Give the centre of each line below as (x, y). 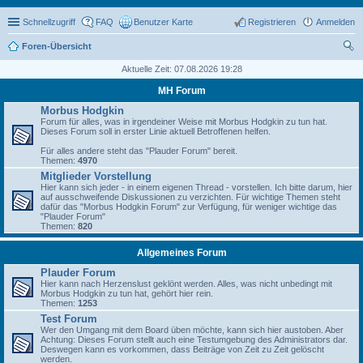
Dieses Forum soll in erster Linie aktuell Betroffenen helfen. (156, 131)
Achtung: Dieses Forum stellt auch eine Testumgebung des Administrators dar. (194, 340)
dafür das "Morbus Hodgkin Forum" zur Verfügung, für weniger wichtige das (189, 207)
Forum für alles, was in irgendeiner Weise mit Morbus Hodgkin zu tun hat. (184, 122)
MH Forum (181, 91)
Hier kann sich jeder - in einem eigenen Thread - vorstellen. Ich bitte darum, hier (196, 187)
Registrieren (272, 22)
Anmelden (335, 22)
